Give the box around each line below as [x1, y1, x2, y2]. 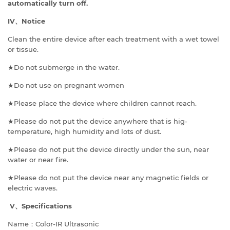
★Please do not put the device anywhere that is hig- [8, 117, 187, 126]
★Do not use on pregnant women [8, 81, 124, 90]
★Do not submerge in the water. [8, 63, 120, 72]
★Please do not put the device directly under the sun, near [8, 145, 209, 154]
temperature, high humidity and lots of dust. [8, 127, 161, 136]
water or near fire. [8, 156, 68, 164]
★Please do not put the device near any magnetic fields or [8, 174, 208, 182]
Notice [22, 17, 45, 26]
